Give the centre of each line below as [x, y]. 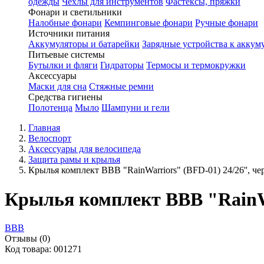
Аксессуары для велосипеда [85, 149]
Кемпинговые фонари [148, 23]
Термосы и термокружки [196, 65]
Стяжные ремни [121, 87]
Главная [44, 128]
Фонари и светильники [75, 12]
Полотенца [50, 108]
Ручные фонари [227, 23]
